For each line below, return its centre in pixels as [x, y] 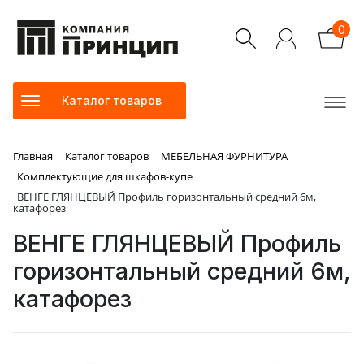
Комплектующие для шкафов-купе [105, 177]
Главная [33, 156]
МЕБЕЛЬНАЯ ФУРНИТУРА [224, 156]
